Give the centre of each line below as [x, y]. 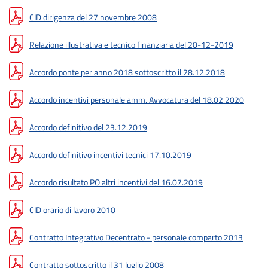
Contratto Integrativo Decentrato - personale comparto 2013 [136, 237]
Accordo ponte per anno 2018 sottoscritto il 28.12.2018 [127, 72]
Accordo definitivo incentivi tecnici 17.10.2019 [110, 155]
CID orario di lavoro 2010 [72, 210]
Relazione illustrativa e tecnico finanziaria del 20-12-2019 [131, 45]
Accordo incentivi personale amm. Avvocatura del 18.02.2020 [137, 100]
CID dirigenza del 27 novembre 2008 [93, 17]
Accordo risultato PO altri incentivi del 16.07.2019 [116, 182]
